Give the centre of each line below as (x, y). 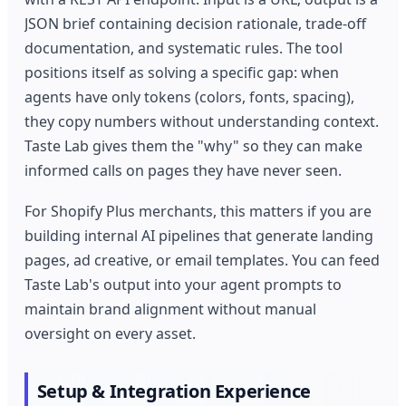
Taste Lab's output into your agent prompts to (184, 285)
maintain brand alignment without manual (171, 309)
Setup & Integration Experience (174, 391)
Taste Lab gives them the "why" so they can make (194, 146)
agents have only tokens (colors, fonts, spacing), (190, 97)
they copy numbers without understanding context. (202, 122)
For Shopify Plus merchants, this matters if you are (198, 212)
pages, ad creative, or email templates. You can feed (203, 261)
